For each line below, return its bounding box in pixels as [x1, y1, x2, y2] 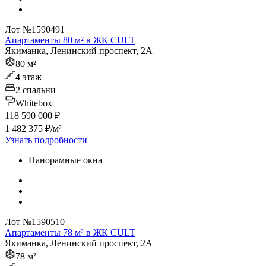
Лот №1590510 [5, 217, 65, 227]
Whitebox [15, 98, 52, 109]
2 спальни [15, 85, 56, 96]
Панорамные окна [28, 155, 102, 166]
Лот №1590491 [5, 24, 65, 35]
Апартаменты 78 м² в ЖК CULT [5, 227, 135, 238]
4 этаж [15, 72, 42, 83]
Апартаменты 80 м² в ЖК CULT [5, 35, 135, 46]
